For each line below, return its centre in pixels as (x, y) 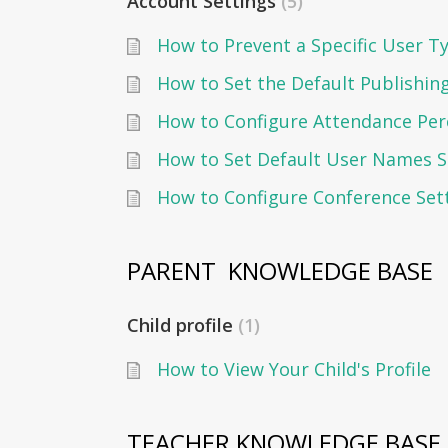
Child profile (182, 324)
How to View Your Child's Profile (294, 368)
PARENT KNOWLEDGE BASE (280, 270)
